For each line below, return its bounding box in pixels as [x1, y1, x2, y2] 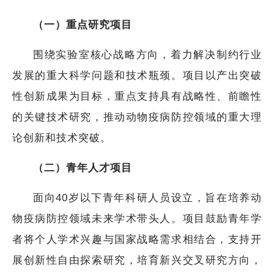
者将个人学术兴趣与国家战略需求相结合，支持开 [12, 233, 262, 245]
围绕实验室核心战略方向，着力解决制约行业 [33, 48, 262, 61]
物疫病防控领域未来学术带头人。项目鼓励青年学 [12, 212, 262, 224]
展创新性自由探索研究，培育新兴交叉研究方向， [12, 254, 262, 266]
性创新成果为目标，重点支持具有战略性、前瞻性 [12, 90, 262, 102]
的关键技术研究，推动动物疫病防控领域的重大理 [12, 111, 262, 123]
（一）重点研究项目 [33, 18, 132, 31]
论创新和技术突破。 [12, 131, 111, 144]
